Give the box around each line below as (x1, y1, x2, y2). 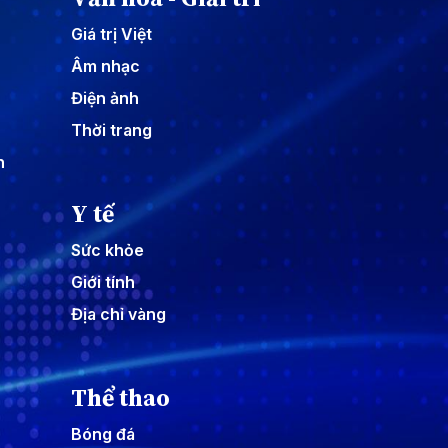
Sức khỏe (71, 239, 144, 260)
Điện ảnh (71, 87, 139, 108)
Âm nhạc (71, 55, 140, 76)
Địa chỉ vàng (71, 303, 166, 324)
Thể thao (71, 380, 170, 414)
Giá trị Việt (71, 23, 152, 44)
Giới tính (71, 271, 135, 292)
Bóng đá (71, 423, 135, 444)
